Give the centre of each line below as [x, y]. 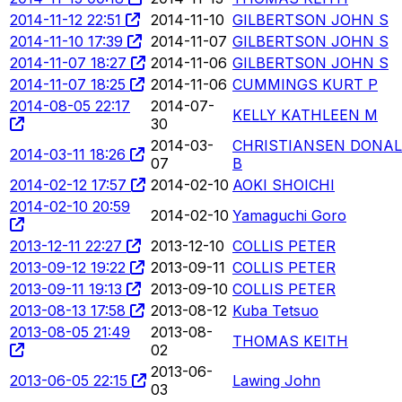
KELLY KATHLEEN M [305, 114]
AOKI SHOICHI [284, 184]
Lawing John [276, 380]
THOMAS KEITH [290, 341]
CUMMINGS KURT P [305, 84]
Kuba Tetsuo [275, 310]
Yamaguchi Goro [289, 215]
